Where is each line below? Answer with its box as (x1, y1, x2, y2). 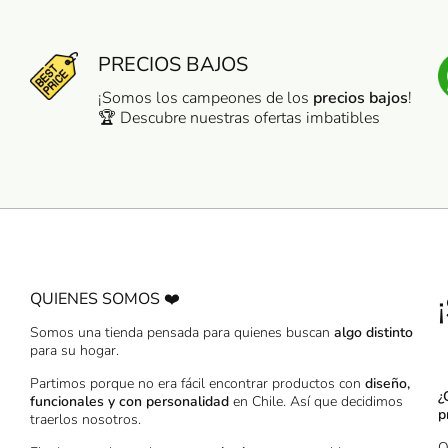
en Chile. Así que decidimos (229, 392, 403, 411)
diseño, (365, 374, 410, 393)
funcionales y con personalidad (30, 392, 229, 411)
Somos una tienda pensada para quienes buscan (30, 323, 334, 342)
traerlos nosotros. (30, 410, 141, 429)
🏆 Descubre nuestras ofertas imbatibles (98, 107, 380, 129)
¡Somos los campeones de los (98, 87, 313, 109)
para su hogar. (30, 341, 119, 360)
